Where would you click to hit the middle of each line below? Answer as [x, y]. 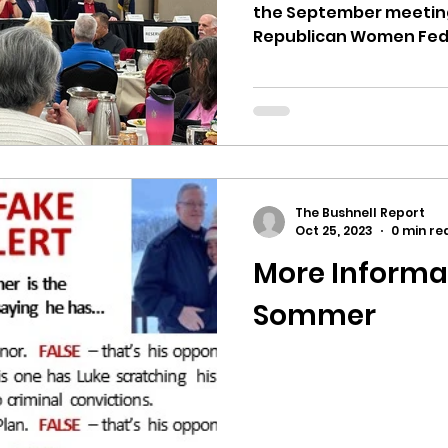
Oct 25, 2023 [334, 231]
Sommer [314, 316]
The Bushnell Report [360, 212]
